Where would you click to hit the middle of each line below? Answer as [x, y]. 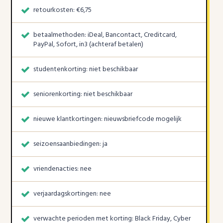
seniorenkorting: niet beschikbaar [83, 95]
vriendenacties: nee [63, 169]
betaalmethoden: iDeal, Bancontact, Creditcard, [105, 35]
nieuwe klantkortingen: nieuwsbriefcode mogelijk [108, 119]
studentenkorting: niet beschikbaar [86, 70]
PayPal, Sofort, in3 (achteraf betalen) [89, 45]
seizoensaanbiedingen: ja [71, 144]
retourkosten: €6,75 [63, 10]
